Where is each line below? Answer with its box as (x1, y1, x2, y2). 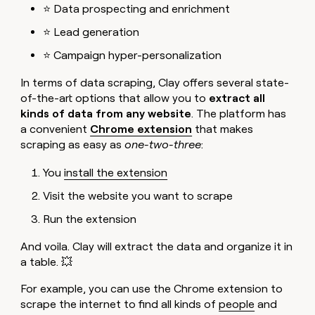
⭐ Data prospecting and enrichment (43, 1, 231, 15)
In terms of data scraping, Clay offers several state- (20, 75, 290, 89)
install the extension (64, 165, 168, 179)
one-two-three (124, 137, 202, 151)
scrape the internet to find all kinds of (20, 297, 219, 311)
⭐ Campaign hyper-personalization (43, 48, 222, 62)
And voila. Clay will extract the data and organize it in (20, 239, 293, 253)
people (219, 297, 255, 311)
